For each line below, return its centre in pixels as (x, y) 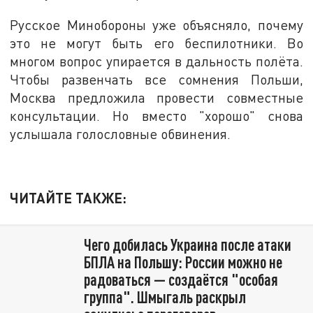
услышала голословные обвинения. (121, 133)
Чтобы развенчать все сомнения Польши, (156, 79)
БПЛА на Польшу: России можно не (183, 262)
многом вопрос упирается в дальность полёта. (156, 61)
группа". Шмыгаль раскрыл (165, 297)
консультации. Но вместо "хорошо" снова (156, 115)
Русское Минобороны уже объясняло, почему (156, 24)
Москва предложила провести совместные (156, 97)
